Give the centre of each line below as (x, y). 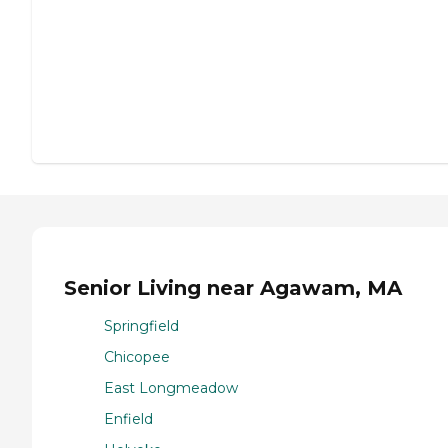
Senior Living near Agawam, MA (233, 287)
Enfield (128, 419)
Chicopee (137, 357)
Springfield (141, 326)
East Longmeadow (171, 388)
